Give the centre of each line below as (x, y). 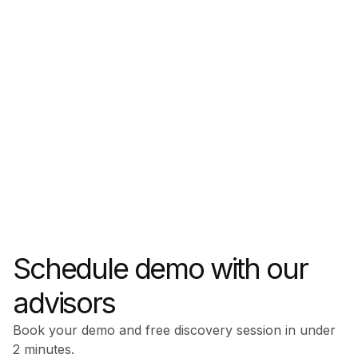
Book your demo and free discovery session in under (174, 330)
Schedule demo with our (160, 268)
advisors (64, 302)
